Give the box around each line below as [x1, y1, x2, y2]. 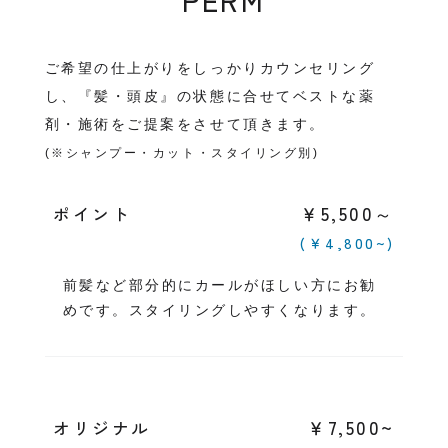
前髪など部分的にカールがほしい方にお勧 [62, 277, 377, 294]
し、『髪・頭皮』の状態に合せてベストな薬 [44, 88, 376, 105]
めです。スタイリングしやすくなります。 [62, 302, 377, 319]
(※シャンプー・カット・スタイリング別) [44, 146, 320, 161]
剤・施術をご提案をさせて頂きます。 [44, 116, 326, 133]
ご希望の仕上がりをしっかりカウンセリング [44, 60, 376, 77]
